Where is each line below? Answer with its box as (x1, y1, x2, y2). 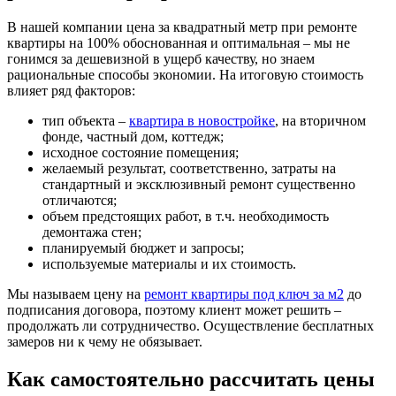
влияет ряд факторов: (7, 82, 135, 98)
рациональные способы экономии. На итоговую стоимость (7, 66, 363, 82)
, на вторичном (275, 112, 366, 128)
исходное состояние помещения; (42, 144, 239, 160)
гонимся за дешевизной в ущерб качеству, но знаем (7, 50, 315, 66)
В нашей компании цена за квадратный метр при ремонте (7, 19, 357, 34)
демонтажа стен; (42, 224, 141, 240)
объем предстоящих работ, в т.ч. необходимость (42, 208, 329, 224)
